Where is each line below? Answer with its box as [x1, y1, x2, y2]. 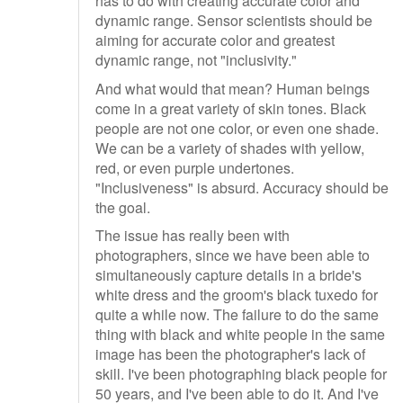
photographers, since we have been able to [95, 245, 370, 266]
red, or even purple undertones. [95, 157, 294, 178]
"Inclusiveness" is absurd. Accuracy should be [95, 176, 389, 198]
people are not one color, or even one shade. [95, 117, 379, 139]
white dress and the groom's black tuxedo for [95, 284, 378, 306]
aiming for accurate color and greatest [95, 29, 335, 50]
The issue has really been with [95, 225, 290, 246]
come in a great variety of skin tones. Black [95, 97, 366, 119]
